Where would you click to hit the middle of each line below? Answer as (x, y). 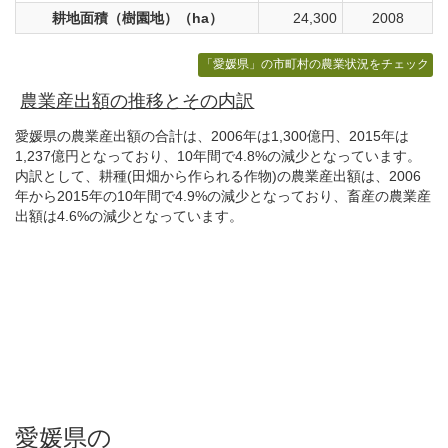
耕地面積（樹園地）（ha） (137, 18)
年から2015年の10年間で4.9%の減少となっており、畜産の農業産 (223, 195)
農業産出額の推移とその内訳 (137, 101)
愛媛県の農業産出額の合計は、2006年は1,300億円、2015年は (212, 135)
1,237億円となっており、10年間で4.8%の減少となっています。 (218, 155)
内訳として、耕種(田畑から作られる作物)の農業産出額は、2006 (218, 175)
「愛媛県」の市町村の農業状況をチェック (315, 64)
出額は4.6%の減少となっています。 (129, 215)
